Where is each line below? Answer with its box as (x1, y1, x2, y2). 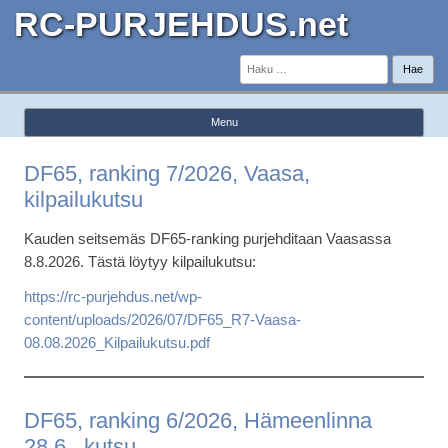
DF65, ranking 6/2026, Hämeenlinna (24, 408, 372, 433)
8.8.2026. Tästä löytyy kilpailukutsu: (24, 253, 256, 270)
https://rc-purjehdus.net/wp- (24, 288, 202, 305)
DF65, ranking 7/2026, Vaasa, (24, 161, 310, 186)
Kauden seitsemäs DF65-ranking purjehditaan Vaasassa (24, 230, 391, 247)
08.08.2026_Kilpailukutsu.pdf (24, 334, 210, 351)
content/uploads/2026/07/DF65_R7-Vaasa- (24, 311, 301, 328)
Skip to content (224, 136, 318, 152)
